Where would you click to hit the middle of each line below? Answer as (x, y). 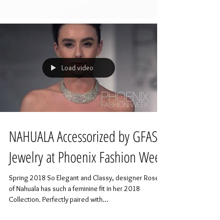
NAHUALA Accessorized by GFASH (87, 137)
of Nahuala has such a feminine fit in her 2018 (74, 189)
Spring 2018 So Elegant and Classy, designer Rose (84, 178)
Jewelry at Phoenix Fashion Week (87, 157)
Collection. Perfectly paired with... (59, 200)
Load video (77, 68)
